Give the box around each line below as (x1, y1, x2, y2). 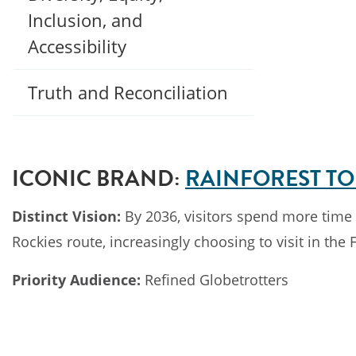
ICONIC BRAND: (12, 161, 180, 195)
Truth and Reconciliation (28, 80, 228, 104)
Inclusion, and (28, 8, 142, 32)
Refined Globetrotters (141, 269, 288, 289)
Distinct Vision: (12, 206, 121, 226)
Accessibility (28, 34, 126, 58)
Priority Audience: (12, 269, 141, 289)
